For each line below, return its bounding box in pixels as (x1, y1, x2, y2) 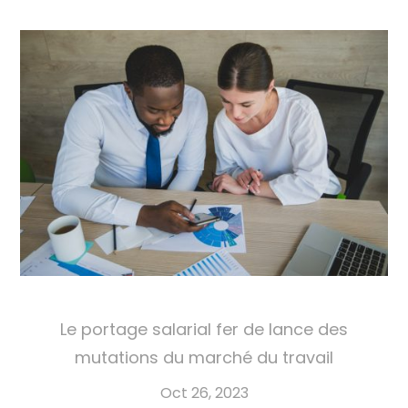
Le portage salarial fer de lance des (60, 317, 348, 341)
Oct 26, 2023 (159, 382, 249, 403)
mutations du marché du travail (75, 345, 333, 369)
